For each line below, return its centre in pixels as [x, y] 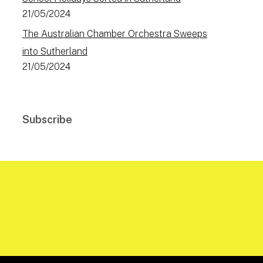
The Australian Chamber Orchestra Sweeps [114, 34]
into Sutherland [55, 51]
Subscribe [47, 119]
